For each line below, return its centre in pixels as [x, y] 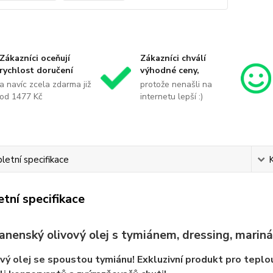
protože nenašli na [176, 84]
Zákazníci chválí [173, 58]
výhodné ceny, [169, 70]
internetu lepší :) [171, 97]
